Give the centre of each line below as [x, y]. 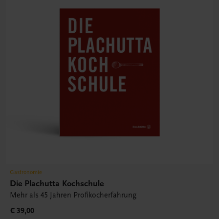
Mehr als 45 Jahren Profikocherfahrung [73, 195]
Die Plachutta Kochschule [57, 184]
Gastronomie [26, 172]
